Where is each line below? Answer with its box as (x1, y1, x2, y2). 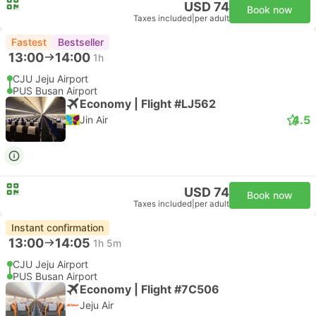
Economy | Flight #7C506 (80, 281, 219, 296)
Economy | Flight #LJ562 (80, 96, 216, 111)
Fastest (11, 36, 47, 48)
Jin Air (80, 114, 108, 126)
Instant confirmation (11, 221, 104, 233)
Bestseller (58, 36, 104, 48)
